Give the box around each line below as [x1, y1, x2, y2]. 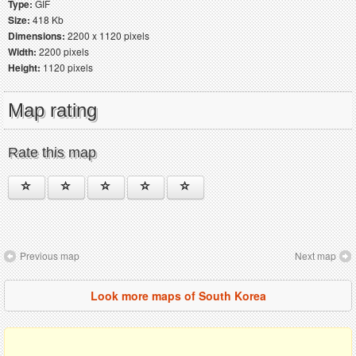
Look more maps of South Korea [90, 287, 266, 304]
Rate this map [8, 144, 96, 161]
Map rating [8, 99, 97, 121]
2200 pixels [37, 44, 89, 58]
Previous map [20, 248, 79, 262]
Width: [8, 44, 37, 59]
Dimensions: [8, 28, 65, 43]
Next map [295, 248, 336, 262]
